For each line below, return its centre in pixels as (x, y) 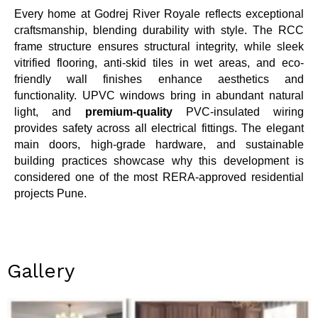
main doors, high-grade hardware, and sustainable (159, 144)
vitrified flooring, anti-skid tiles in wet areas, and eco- (159, 62)
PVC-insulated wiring (245, 111)
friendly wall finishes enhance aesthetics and (159, 79)
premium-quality (135, 111)
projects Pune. (50, 193)
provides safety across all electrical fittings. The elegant (159, 128)
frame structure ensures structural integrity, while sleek (159, 46)
